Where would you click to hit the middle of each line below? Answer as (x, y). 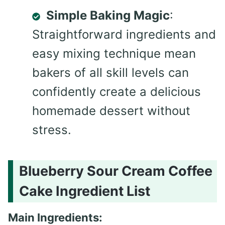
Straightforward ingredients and (124, 35)
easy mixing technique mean (114, 54)
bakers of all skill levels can (110, 73)
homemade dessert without (111, 111)
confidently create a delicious (117, 92)
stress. (52, 130)
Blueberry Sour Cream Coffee (116, 171)
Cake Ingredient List (85, 191)
